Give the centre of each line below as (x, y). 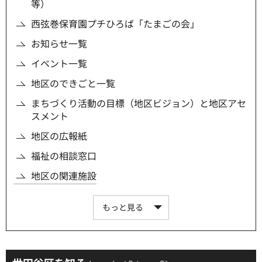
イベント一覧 (59, 63)
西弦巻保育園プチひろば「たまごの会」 (115, 24)
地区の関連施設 (64, 176)
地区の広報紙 (59, 136)
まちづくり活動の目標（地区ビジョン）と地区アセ (139, 103)
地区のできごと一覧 (73, 83)
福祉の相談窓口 (64, 156)
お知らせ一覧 (59, 44)
